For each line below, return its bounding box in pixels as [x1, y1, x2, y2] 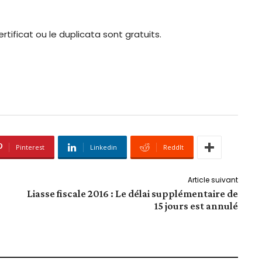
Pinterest [16, 143, 44, 152]
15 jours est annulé [154, 200, 238, 212]
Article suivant [187, 175, 238, 185]
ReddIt [163, 143, 184, 152]
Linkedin [90, 143, 117, 152]
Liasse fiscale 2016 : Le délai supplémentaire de [26, 188, 238, 200]
